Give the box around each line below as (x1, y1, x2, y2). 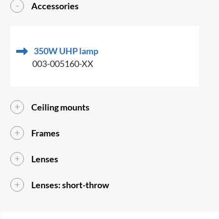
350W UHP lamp (34, 45, 99, 57)
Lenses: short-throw (31, 179, 109, 191)
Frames (31, 128, 60, 139)
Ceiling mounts (31, 102, 90, 113)
